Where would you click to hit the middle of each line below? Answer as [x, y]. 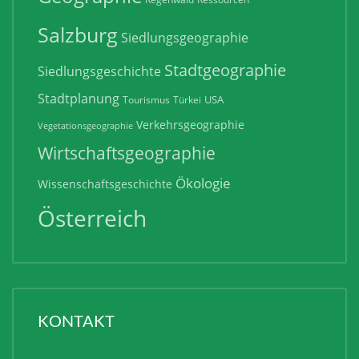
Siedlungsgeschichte [99, 71]
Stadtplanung [79, 99]
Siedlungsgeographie [185, 38]
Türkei [187, 100]
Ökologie [203, 183]
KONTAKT [76, 321]
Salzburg [78, 34]
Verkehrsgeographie [190, 125]
